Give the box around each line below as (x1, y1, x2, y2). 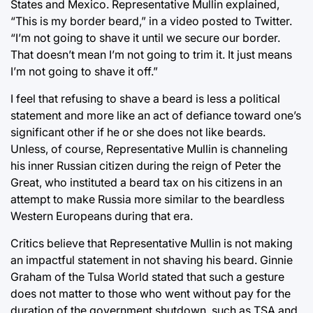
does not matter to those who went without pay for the (10, 286, 291, 300)
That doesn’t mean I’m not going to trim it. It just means (10, 47, 292, 61)
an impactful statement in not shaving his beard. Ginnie (10, 252, 293, 267)
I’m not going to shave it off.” (10, 64, 158, 78)
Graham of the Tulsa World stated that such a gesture (10, 269, 284, 284)
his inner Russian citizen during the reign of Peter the (10, 158, 281, 173)
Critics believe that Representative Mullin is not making (10, 235, 293, 250)
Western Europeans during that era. (10, 208, 193, 223)
